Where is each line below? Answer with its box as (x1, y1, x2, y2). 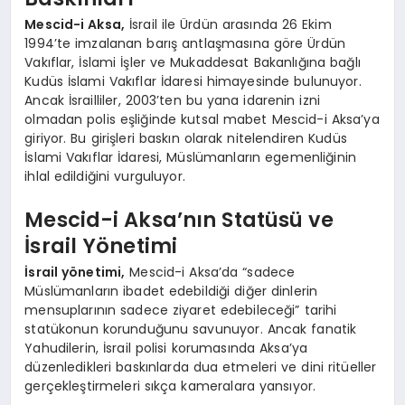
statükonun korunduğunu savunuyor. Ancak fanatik (24, 320, 357, 339)
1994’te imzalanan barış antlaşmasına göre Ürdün (24, 34, 346, 53)
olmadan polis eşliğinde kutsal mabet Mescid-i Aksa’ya (24, 110, 380, 129)
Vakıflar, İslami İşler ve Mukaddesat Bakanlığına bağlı (24, 53, 361, 72)
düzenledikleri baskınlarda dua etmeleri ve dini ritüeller (24, 358, 377, 377)
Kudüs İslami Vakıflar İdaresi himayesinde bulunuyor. (24, 72, 362, 91)
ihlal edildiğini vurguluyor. (24, 167, 185, 186)
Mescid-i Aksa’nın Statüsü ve (24, 204, 334, 234)
